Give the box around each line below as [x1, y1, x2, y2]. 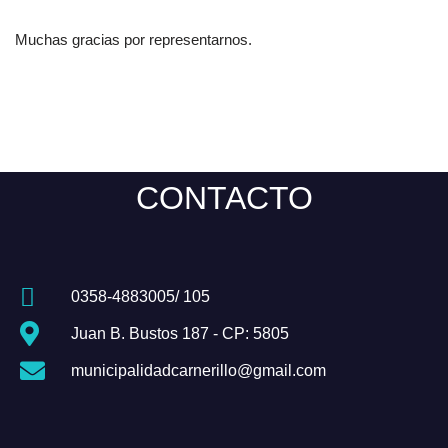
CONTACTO [135, 180, 313, 216]
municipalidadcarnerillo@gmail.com [71, 362, 327, 379]
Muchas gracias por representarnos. [15, 31, 252, 48]
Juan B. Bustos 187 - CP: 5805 [71, 325, 290, 342]
